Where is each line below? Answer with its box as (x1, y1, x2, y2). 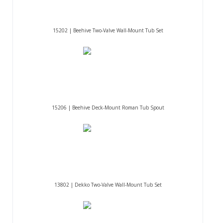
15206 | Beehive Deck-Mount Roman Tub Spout (51, 104, 164, 111)
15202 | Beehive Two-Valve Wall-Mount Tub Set (52, 27, 163, 34)
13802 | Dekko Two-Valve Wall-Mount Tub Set (54, 181, 162, 189)
